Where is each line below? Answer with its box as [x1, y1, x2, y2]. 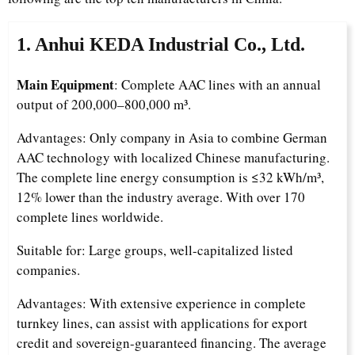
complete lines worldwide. [17, 208, 163, 227]
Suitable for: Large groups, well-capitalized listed [17, 241, 293, 260]
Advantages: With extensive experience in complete [17, 294, 306, 313]
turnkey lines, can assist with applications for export [17, 314, 307, 333]
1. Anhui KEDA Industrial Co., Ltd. [17, 34, 305, 55]
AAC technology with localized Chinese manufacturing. [17, 148, 330, 167]
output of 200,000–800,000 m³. [17, 95, 191, 114]
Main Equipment [17, 74, 114, 95]
